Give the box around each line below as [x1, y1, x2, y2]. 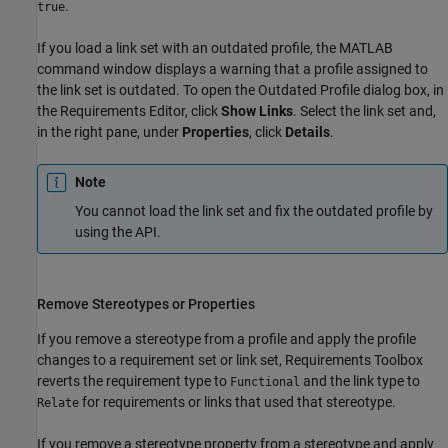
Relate [37, 395, 79, 410]
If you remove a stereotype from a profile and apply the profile [37, 330, 416, 347]
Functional [230, 374, 300, 389]
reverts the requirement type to [37, 372, 230, 389]
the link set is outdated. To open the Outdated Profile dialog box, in [37, 81, 444, 98]
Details [285, 123, 330, 140]
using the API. [75, 223, 161, 240]
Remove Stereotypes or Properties [37, 296, 255, 313]
